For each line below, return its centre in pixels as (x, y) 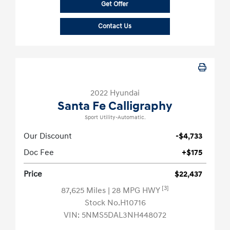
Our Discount (48, 136)
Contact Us (115, 26)
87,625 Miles (84, 191)
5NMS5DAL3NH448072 (124, 215)
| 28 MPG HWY (135, 191)
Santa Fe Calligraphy (115, 107)
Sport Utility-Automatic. (115, 118)
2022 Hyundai (115, 93)
